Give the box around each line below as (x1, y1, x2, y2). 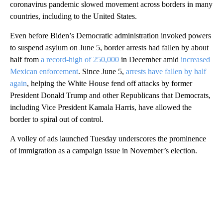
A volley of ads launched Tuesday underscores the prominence (10, 134, 206, 143)
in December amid (119, 55, 181, 64)
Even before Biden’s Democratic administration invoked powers (10, 31, 211, 40)
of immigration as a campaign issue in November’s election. (10, 146, 197, 155)
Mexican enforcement (10, 67, 78, 76)
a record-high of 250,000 (41, 55, 119, 64)
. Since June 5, (78, 67, 126, 76)
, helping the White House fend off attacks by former (27, 79, 192, 88)
